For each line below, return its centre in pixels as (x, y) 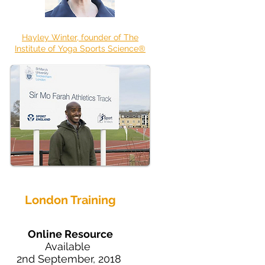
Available (69, 246)
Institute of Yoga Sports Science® (80, 49)
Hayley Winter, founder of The (80, 37)
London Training (70, 200)
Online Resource (70, 234)
